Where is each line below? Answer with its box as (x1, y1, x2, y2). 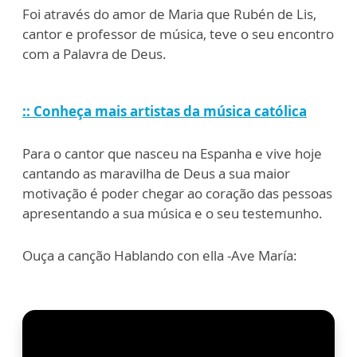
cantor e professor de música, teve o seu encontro (22, 25, 334, 43)
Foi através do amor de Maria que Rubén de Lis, (22, 5, 316, 23)
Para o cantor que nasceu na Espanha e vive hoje (22, 144, 322, 163)
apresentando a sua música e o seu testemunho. (22, 204, 323, 222)
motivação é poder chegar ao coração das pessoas (22, 184, 332, 202)
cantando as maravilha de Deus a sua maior (22, 164, 290, 182)
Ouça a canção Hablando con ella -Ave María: (22, 246, 297, 265)
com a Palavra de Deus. (22, 45, 167, 63)
